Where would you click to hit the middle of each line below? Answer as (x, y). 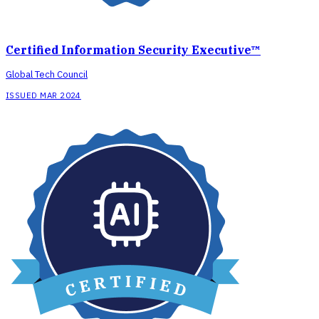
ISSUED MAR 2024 (43, 95)
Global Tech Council (47, 75)
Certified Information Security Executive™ (133, 50)
